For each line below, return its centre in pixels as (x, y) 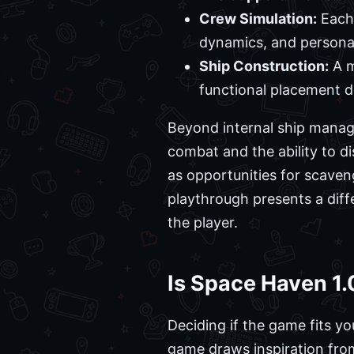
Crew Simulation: (258, 19)
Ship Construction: (264, 66)
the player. (203, 223)
